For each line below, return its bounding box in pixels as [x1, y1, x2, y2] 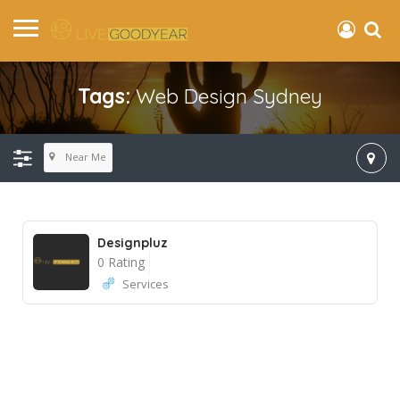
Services [122, 275, 169, 292]
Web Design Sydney [136, 82, 322, 109]
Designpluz [97, 234, 168, 251]
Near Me [64, 150, 106, 164]
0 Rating [97, 253, 145, 271]
